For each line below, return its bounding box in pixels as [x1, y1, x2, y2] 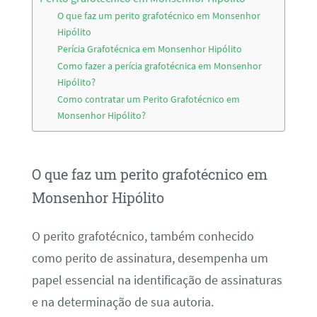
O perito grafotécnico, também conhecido [31, 228, 254, 244]
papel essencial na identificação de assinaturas [31, 272, 282, 288]
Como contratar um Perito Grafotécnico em [57, 92, 241, 105]
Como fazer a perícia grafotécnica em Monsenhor [57, 59, 263, 72]
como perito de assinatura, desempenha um [31, 250, 268, 266]
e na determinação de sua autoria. [31, 294, 214, 310]
